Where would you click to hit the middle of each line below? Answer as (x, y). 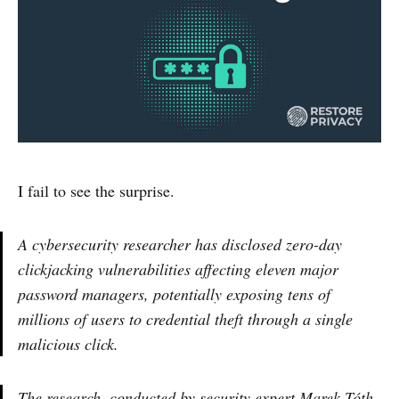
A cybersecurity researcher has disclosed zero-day (180, 244)
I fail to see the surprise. (96, 190)
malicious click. (68, 343)
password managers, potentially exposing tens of (174, 293)
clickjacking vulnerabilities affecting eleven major (178, 269)
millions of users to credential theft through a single (185, 318)
